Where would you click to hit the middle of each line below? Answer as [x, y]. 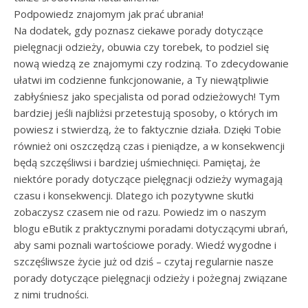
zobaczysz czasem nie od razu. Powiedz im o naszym [140, 212]
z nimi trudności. [51, 294]
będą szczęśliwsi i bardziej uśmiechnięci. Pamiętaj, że [137, 162]
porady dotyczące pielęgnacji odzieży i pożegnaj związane [151, 278]
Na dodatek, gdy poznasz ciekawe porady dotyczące [139, 30]
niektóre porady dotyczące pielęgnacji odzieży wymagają [148, 179]
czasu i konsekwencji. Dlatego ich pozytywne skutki [134, 195]
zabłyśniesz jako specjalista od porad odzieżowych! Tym [147, 96]
